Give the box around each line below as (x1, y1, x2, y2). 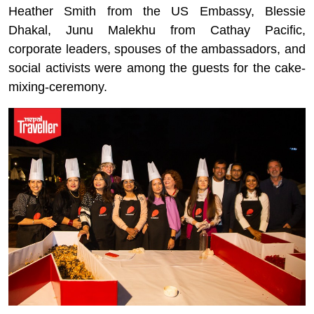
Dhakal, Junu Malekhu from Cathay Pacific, (8, 22, 306, 37)
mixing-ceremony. (8, 79, 111, 94)
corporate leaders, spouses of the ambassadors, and (8, 41, 306, 56)
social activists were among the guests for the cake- (8, 60, 306, 75)
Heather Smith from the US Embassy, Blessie (8, 4, 306, 18)
